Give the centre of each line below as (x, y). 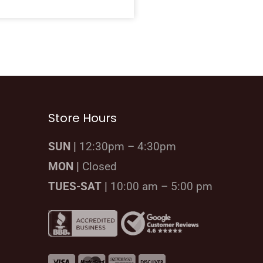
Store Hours (82, 118)
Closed (98, 166)
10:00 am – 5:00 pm (160, 186)
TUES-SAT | (78, 186)
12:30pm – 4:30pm (126, 146)
